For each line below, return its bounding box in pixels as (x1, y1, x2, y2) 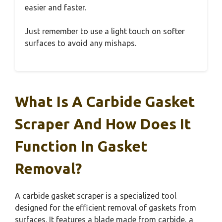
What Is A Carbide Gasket (15, 93, 195, 111)
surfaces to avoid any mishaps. (25, 39, 136, 48)
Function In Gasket (15, 138, 148, 155)
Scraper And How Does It (15, 115, 191, 133)
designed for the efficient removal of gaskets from (15, 203, 196, 213)
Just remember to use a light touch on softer (25, 27, 185, 36)
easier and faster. (25, 3, 86, 12)
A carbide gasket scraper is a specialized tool (15, 191, 176, 201)
